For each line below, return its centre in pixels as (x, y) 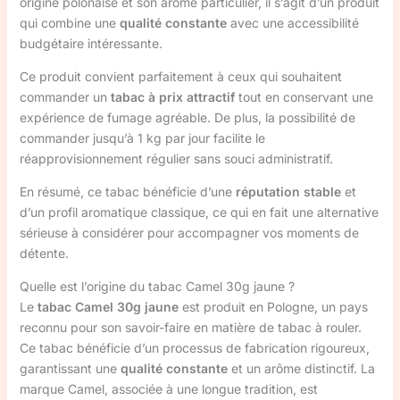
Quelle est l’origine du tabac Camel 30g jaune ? (157, 287)
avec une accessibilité (292, 23)
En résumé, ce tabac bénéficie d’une (127, 192)
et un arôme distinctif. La (301, 369)
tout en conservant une (304, 97)
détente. (44, 254)
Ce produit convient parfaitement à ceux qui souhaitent (180, 77)
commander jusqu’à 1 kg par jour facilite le (142, 138)
